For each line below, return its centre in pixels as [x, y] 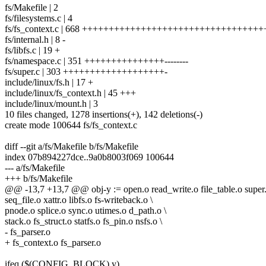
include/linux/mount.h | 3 [51, 104]
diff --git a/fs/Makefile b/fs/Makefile [72, 147]
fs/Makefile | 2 [31, 8]
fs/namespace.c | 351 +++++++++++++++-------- [96, 61]
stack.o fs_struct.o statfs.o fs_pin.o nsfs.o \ [83, 221]
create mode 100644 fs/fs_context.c [71, 125]
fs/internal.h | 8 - [35, 40]
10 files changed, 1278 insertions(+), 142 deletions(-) [104, 115]
